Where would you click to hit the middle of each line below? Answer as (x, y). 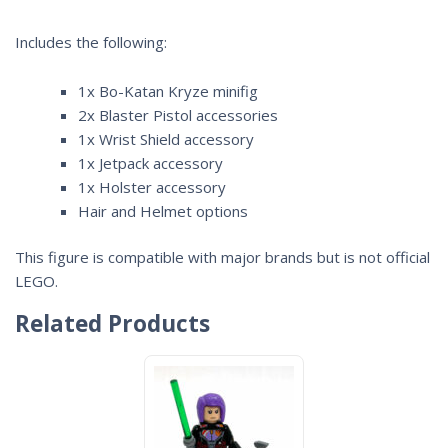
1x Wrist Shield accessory (165, 138)
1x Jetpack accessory (150, 162)
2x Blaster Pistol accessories (177, 114)
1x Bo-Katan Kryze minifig (167, 90)
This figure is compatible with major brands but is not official (222, 257)
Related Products (112, 324)
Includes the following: (91, 41)
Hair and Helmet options (162, 210)
